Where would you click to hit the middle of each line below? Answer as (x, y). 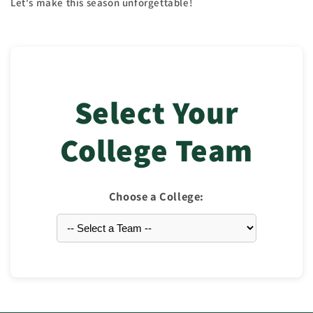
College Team (156, 150)
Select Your (156, 112)
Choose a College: (156, 197)
